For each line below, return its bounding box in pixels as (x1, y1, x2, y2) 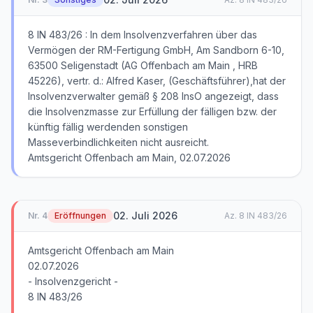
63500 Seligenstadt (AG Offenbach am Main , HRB (28, 59, 258, 71)
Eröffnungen (54, 210, 106, 221)
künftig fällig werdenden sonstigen (28, 121, 188, 133)
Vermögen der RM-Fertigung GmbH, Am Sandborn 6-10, (28, 44, 284, 56)
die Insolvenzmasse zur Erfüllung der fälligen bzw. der (28, 105, 277, 117)
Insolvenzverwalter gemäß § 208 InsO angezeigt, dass (28, 90, 279, 102)
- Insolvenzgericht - (28, 275, 118, 287)
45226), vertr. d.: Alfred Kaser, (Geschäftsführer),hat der (28, 75, 286, 87)
